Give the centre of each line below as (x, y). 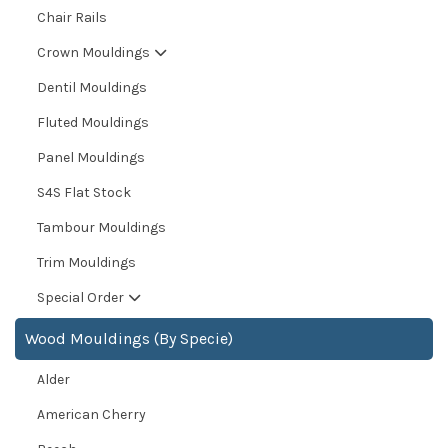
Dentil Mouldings (92, 88)
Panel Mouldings (91, 158)
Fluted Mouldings (93, 123)
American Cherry (91, 415)
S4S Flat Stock (84, 193)
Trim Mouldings (86, 263)
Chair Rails (72, 18)
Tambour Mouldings (101, 228)
